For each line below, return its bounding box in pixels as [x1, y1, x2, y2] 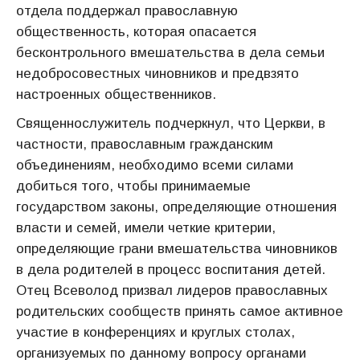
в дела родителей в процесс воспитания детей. [16, 262, 325, 277]
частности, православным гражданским [16, 137, 273, 152]
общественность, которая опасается [16, 24, 256, 39]
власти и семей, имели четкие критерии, [16, 220, 276, 235]
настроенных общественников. [16, 87, 216, 102]
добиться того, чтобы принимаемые [16, 178, 251, 194]
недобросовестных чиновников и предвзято [16, 66, 299, 81]
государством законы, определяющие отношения [16, 199, 337, 215]
